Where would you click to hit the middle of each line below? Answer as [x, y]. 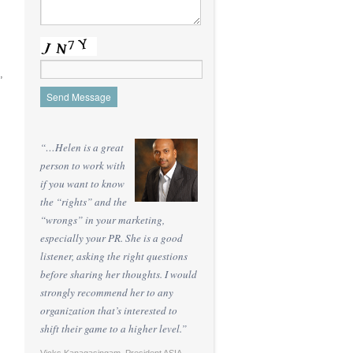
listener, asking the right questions [114, 256]
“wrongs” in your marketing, [102, 220]
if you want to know [82, 184]
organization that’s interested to [109, 310]
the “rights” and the [84, 202]
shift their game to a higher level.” [113, 329]
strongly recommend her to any [107, 292]
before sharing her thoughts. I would [119, 274]
